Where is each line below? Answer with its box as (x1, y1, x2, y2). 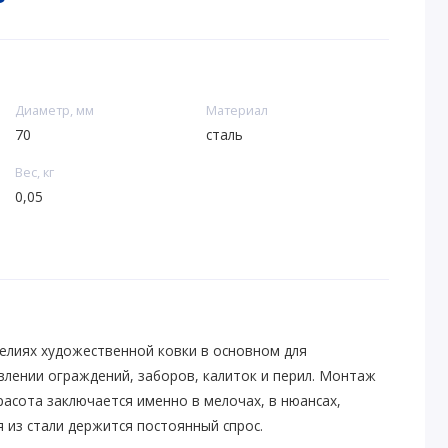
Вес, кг (14, 162, 54, 181)
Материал (205, 100, 268, 119)
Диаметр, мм (14, 100, 94, 119)
